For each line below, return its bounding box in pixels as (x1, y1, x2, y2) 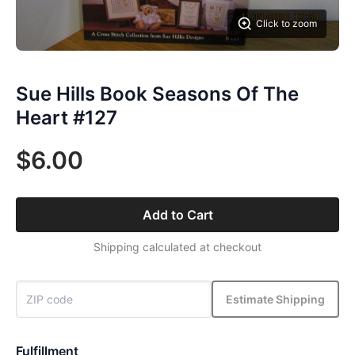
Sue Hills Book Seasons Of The (16, 82, 299, 105)
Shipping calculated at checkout (94, 240, 261, 254)
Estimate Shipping (226, 292, 325, 306)
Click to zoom (256, 17, 317, 29)
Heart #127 (16, 106, 117, 129)
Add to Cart (142, 207, 213, 223)
